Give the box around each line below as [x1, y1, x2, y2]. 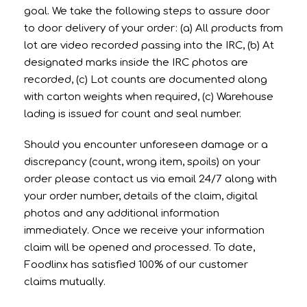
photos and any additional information [24, 207, 219, 219]
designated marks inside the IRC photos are [24, 56, 248, 69]
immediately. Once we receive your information [24, 224, 265, 236]
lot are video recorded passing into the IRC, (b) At [24, 39, 274, 51]
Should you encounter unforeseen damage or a [24, 138, 268, 151]
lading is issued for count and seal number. [24, 108, 241, 120]
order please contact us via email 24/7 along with [24, 173, 277, 185]
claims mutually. [24, 275, 106, 288]
